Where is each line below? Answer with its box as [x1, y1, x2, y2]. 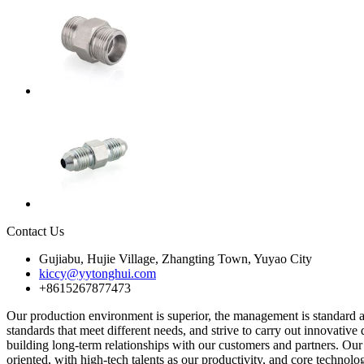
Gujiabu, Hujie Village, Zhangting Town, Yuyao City [39, 251, 312, 266]
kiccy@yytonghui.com [39, 266, 156, 280]
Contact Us [6, 223, 64, 238]
